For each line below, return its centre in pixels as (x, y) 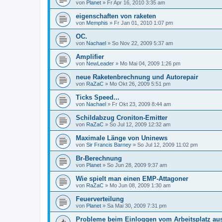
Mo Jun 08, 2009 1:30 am (140, 185)
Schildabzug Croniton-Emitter (122, 118)
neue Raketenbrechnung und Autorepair (137, 77)
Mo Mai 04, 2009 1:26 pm (150, 63)
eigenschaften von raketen (116, 16)
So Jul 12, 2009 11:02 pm (167, 145)
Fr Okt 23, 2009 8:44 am (141, 104)
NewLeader (100, 63)
